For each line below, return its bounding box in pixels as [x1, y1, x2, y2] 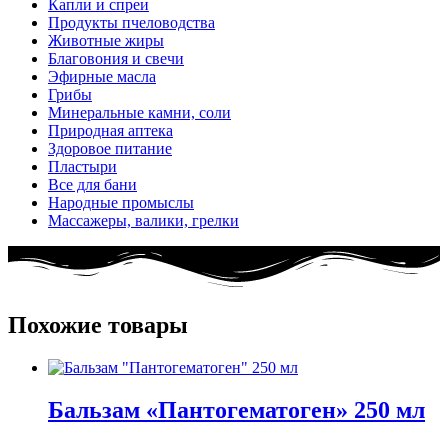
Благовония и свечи [48, 49, 184, 67]
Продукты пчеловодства [48, 13, 215, 31]
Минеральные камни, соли [48, 103, 231, 121]
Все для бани [48, 175, 137, 193]
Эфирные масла [48, 67, 156, 85]
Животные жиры [48, 31, 164, 49]
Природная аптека [48, 121, 173, 139]
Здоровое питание [48, 139, 172, 157]
